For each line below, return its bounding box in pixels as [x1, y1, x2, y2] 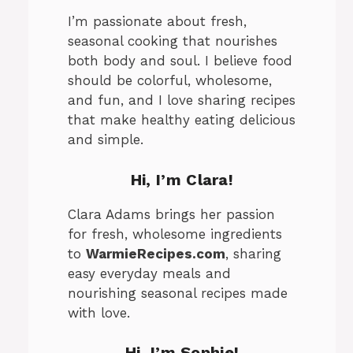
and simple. [68, 132, 143, 148]
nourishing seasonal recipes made [68, 284, 288, 301]
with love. [68, 304, 130, 321]
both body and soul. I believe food [68, 53, 292, 69]
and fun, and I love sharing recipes [68, 92, 295, 109]
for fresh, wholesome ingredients [68, 225, 282, 242]
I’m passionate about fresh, [68, 13, 247, 30]
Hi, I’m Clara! [130, 169, 234, 189]
